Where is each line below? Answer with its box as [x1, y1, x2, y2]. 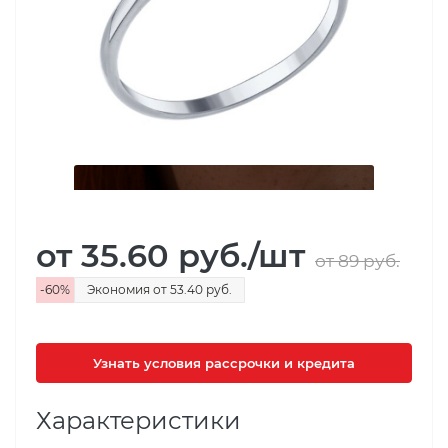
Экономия [87, 282, 153, 297]
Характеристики [36, 406, 241, 435]
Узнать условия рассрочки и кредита [93, 355, 355, 371]
